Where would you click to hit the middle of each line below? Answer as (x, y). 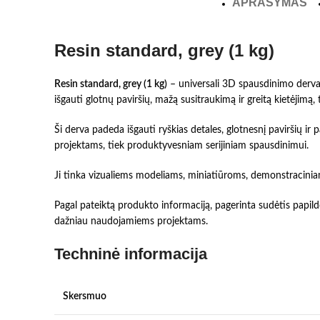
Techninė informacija (131, 254)
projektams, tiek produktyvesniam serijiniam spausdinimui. (181, 146)
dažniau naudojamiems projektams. (131, 221)
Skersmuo (85, 296)
